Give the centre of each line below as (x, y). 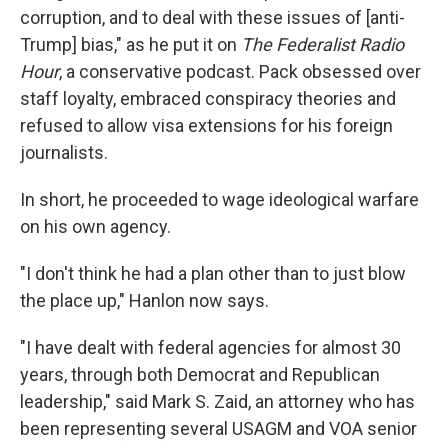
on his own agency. (95, 226)
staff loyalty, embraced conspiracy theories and (208, 98)
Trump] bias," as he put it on (130, 44)
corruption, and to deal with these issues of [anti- (212, 17)
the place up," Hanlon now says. (144, 300)
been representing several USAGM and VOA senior (218, 428)
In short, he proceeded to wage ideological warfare (219, 199)
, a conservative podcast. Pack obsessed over (240, 71)
